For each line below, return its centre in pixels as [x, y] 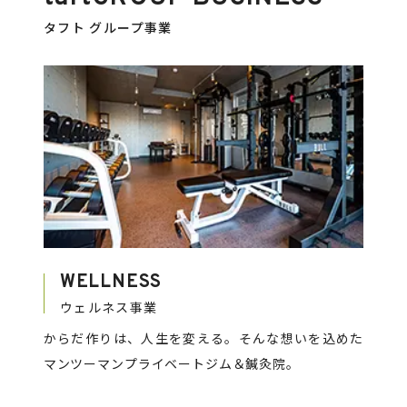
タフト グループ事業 [108, 27]
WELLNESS [111, 283]
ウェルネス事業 [109, 307]
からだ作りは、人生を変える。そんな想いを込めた [203, 338]
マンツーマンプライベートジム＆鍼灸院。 [171, 363]
